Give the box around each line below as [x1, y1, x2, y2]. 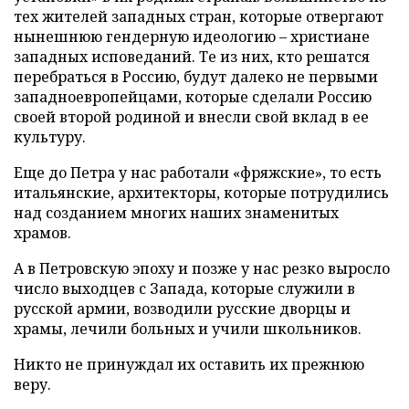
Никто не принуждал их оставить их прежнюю [14, 353, 364, 374]
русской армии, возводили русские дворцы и [14, 298, 351, 319]
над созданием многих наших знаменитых [14, 202, 339, 223]
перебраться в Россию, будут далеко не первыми [14, 66, 378, 87]
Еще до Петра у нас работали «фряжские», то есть [14, 162, 382, 183]
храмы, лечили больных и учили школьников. [14, 318, 362, 339]
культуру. [14, 126, 86, 147]
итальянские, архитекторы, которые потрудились [14, 182, 389, 203]
